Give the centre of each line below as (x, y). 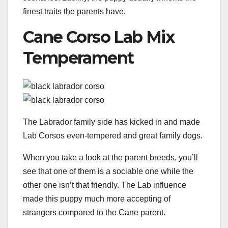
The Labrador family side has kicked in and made (111, 122)
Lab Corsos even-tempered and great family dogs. (113, 136)
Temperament (78, 58)
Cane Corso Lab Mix (99, 37)
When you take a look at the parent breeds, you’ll (110, 158)
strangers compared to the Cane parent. (94, 213)
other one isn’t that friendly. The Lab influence (105, 185)
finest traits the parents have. (74, 11)
